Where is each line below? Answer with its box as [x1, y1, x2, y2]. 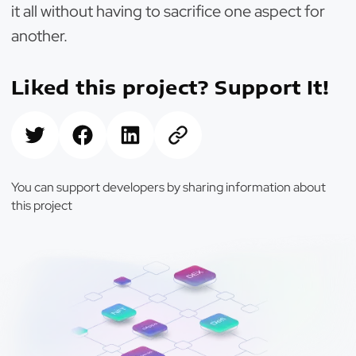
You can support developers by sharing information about [11, 179, 326, 195]
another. [11, 25, 68, 46]
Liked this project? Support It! [11, 75, 330, 99]
